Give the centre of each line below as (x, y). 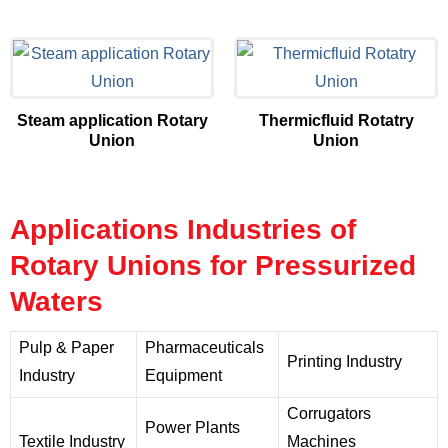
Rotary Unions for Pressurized (213, 266)
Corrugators (329, 414)
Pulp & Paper (66, 348)
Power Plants (192, 428)
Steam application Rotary (112, 121)
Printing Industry (344, 362)
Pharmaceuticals (204, 348)
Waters (56, 302)
